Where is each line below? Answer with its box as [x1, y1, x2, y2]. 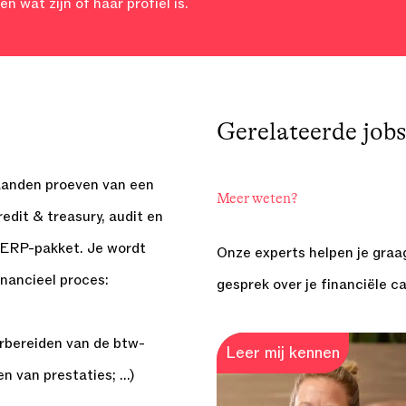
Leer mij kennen [226, 343, 340, 363]
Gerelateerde [217, 118, 357, 146]
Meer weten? [217, 190, 297, 208]
